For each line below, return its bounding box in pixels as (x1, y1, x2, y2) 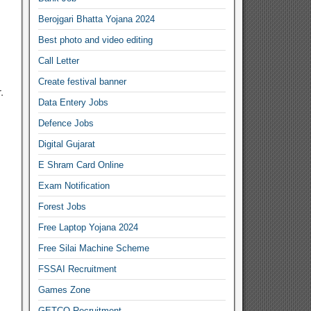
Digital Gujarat (38, 139, 96, 149)
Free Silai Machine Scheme (38, 243, 150, 253)
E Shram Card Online (38, 160, 124, 170)
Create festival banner (38, 76, 127, 87)
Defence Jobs (38, 118, 94, 128)
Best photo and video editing (38, 35, 153, 45)
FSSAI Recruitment (38, 264, 117, 274)
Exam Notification (38, 180, 110, 191)
